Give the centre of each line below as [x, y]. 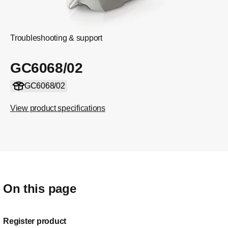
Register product [35, 221]
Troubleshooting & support [56, 38]
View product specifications [58, 108]
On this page [40, 189]
